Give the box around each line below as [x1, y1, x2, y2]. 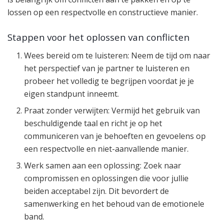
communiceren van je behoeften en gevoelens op [24, 130, 206, 141]
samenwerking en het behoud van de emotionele [24, 198, 205, 209]
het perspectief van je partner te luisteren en [24, 62, 190, 74]
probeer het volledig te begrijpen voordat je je [24, 75, 194, 86]
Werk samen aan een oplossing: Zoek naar [24, 160, 182, 171]
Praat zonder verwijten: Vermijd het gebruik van [24, 105, 200, 116]
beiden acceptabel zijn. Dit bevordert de [24, 185, 169, 196]
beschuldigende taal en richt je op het [24, 117, 163, 129]
